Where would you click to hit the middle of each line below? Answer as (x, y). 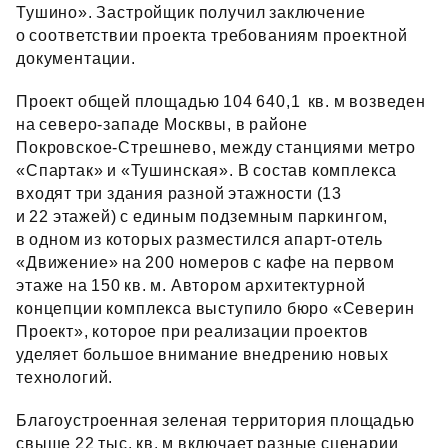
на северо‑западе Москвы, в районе (162, 124)
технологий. (65, 377)
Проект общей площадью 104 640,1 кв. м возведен (221, 101)
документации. (78, 58)
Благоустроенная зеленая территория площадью (215, 420)
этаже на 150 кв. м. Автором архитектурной (191, 285)
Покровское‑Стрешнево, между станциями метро (216, 147)
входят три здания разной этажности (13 (179, 193)
